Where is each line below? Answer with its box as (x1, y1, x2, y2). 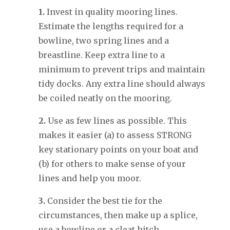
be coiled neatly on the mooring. (38, 93, 172, 104)
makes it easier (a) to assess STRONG (38, 130, 191, 141)
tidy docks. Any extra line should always (38, 79, 205, 89)
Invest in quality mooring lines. (44, 7, 178, 17)
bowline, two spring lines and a (38, 35, 169, 46)
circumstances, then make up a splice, (38, 210, 198, 221)
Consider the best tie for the (45, 196, 162, 206)
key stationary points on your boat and (38, 144, 198, 155)
